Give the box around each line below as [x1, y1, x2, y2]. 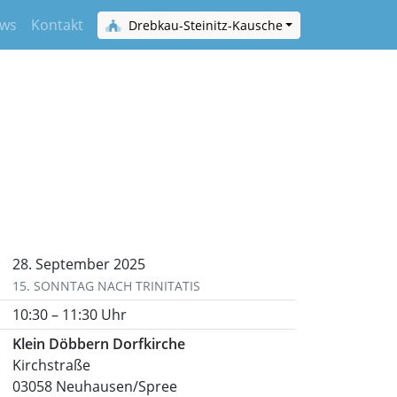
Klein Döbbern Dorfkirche [12, 334, 185, 354]
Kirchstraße [12, 355, 90, 375]
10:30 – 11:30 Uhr [12, 305, 127, 324]
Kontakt [30, 15, 83, 35]
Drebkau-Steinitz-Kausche [124, 16, 283, 34]
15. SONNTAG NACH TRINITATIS [12, 277, 200, 294]
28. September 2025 [12, 254, 145, 274]
